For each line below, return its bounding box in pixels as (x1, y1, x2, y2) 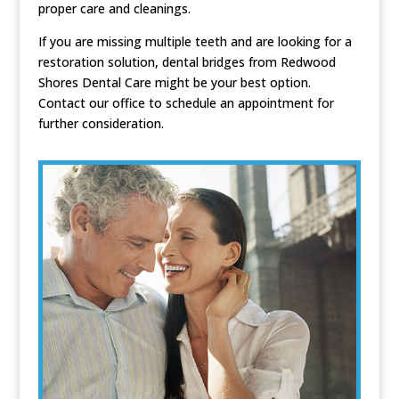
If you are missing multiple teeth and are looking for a (37, 33, 352, 50)
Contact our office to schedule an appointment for (37, 94, 334, 111)
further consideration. (37, 115, 164, 132)
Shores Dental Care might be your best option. (37, 74, 311, 91)
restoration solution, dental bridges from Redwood (37, 53, 336, 70)
